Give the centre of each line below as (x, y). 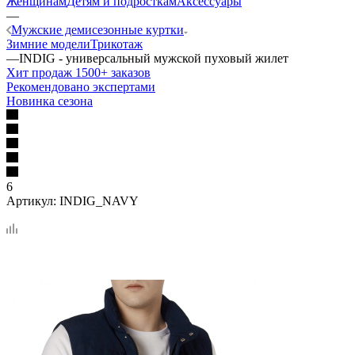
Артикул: (31, 200)
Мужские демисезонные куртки (97, 29)
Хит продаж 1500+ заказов (78, 72)
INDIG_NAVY (99, 200)
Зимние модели (48, 44)
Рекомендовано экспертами (81, 86)
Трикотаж (116, 44)
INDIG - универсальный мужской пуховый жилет (154, 58)
